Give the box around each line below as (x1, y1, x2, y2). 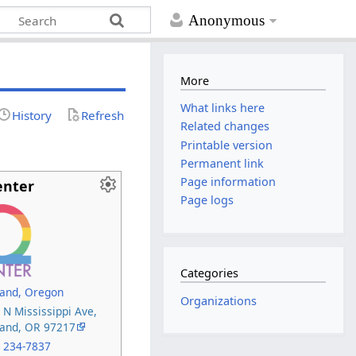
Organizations (180, 292, 257, 308)
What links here (180, 100, 265, 116)
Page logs (180, 192, 234, 208)
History (12, 106, 52, 123)
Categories (180, 265, 239, 281)
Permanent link (180, 155, 265, 171)
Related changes (180, 118, 270, 134)
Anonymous (188, 11, 265, 29)
